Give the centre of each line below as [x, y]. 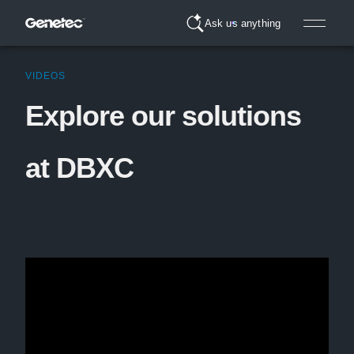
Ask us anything [243, 23]
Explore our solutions [163, 116]
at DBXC [79, 168]
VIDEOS [45, 76]
